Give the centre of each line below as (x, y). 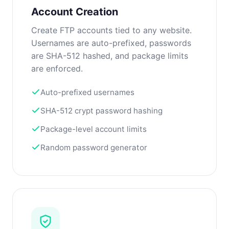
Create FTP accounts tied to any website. (111, 30)
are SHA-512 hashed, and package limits (110, 55)
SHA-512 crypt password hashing (101, 110)
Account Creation (75, 12)
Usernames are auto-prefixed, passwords (111, 43)
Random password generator (94, 147)
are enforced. (57, 68)
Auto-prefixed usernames (87, 92)
